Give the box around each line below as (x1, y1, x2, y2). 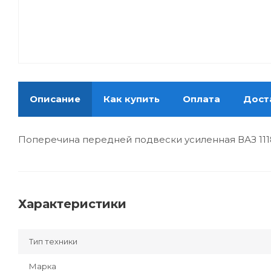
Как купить (103, 93, 160, 105)
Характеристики (18, 197, 126, 212)
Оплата (183, 93, 220, 105)
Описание (30, 93, 80, 105)
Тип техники (29, 237, 77, 247)
